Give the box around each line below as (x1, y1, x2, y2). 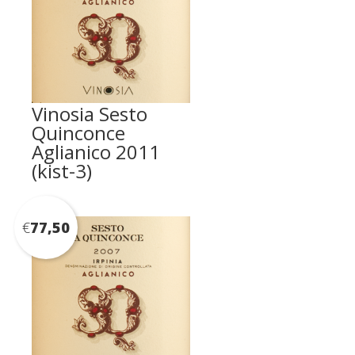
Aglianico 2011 (32, 138, 160, 165)
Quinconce (32, 119, 125, 146)
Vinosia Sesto (32, 100, 147, 127)
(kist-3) (32, 157, 92, 184)
